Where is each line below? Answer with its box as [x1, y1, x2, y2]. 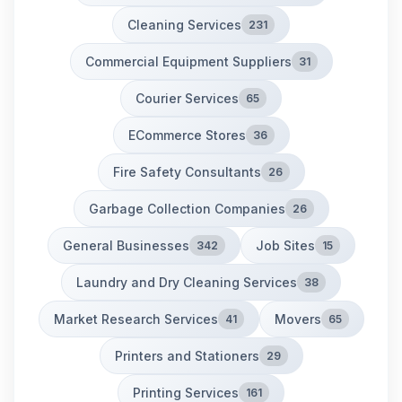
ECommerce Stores [127, 127, 246, 143]
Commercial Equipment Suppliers [84, 53, 292, 69]
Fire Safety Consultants [112, 163, 261, 179]
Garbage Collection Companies [88, 200, 285, 216]
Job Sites [255, 237, 315, 253]
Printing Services [133, 384, 239, 400]
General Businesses [62, 237, 189, 253]
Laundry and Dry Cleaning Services [76, 274, 297, 290]
